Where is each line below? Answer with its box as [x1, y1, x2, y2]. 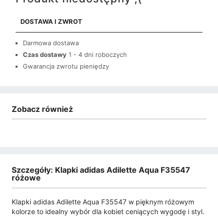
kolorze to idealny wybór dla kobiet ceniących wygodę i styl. [12, 207, 204, 216]
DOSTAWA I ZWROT [20, 17, 82, 25]
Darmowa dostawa [23, 38, 79, 47]
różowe [12, 173, 41, 183]
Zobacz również [12, 104, 73, 114]
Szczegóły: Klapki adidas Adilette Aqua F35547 [12, 165, 190, 175]
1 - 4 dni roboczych [69, 50, 127, 58]
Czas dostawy [23, 50, 67, 58]
